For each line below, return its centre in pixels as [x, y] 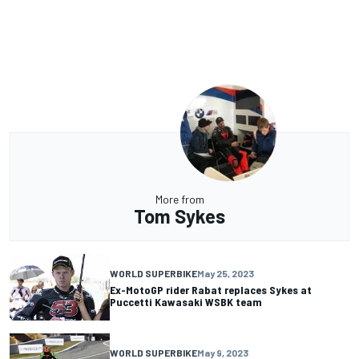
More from [179, 200]
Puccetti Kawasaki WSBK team [186, 301]
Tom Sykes [179, 216]
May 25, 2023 [226, 273]
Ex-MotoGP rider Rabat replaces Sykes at [211, 289]
